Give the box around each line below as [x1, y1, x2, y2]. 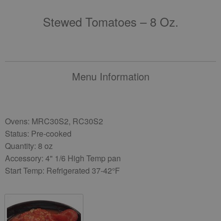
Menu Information [72, 69, 149, 83]
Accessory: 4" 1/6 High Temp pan [5, 152, 121, 164]
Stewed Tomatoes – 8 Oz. [42, 13, 179, 30]
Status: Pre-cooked [5, 128, 72, 139]
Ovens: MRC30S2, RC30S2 [5, 115, 103, 127]
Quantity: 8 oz [5, 140, 53, 151]
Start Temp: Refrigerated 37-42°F [5, 165, 120, 176]
